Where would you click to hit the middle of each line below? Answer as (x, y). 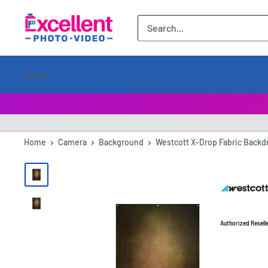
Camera (72, 142)
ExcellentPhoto (56, 21)
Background (121, 142)
